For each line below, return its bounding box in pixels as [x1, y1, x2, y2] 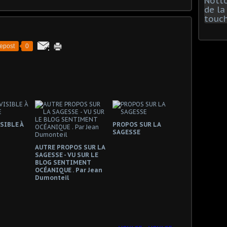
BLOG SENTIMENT [35, 159, 91, 166]
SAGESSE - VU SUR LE [35, 151, 98, 159]
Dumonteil [35, 174, 69, 181]
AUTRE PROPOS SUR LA [35, 143, 105, 151]
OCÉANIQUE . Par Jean [35, 166, 102, 174]
